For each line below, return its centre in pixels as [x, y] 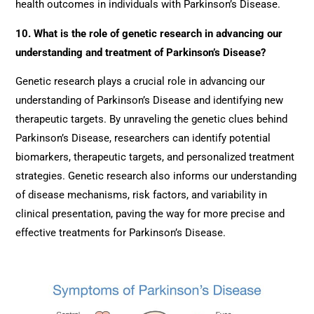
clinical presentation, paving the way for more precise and [150, 214]
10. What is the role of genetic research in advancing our [149, 33]
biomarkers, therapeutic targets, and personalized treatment [155, 157]
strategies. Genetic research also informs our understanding [156, 176]
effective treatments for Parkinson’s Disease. [121, 233]
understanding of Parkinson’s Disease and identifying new [150, 101]
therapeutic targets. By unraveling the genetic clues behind [152, 120]
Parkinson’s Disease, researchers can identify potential [143, 138]
